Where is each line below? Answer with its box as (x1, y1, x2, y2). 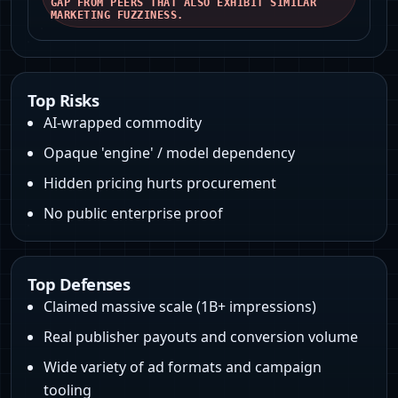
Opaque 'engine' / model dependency (44, 143, 295, 163)
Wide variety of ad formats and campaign (44, 357, 322, 378)
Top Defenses (28, 273, 131, 296)
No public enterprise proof (44, 203, 223, 224)
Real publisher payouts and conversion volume (44, 327, 358, 347)
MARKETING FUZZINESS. (51, 9, 184, 22)
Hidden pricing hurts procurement (44, 173, 276, 194)
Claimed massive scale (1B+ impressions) (44, 297, 316, 317)
